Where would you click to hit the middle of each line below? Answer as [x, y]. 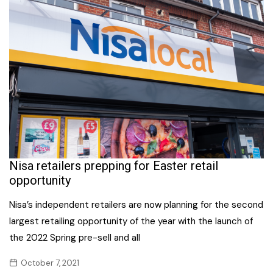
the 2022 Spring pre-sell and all [75, 238]
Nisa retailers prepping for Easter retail [114, 166]
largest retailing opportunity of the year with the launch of [131, 222]
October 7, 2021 [50, 263]
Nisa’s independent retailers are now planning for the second [136, 205]
